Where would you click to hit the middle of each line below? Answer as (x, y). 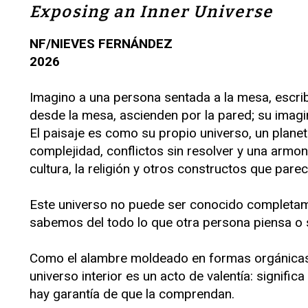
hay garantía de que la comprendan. (132, 294)
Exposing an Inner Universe (151, 12)
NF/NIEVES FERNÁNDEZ (101, 44)
